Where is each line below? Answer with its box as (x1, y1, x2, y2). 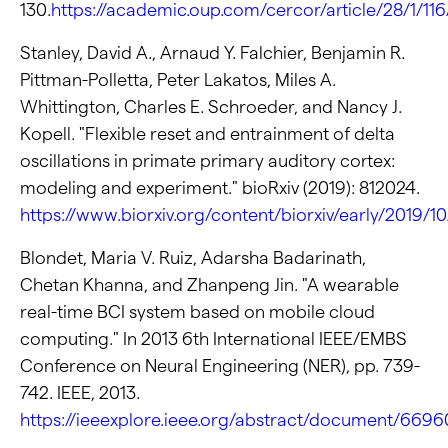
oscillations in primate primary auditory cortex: (20, 150, 395, 170)
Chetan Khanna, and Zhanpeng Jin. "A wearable (20, 274, 399, 294)
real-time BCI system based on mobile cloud (20, 301, 375, 321)
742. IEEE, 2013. (20, 382, 140, 402)
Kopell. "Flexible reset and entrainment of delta (20, 123, 395, 143)
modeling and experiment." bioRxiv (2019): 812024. (20, 177, 420, 197)
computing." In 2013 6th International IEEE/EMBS (20, 328, 407, 348)
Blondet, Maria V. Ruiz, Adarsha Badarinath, (20, 247, 366, 267)
